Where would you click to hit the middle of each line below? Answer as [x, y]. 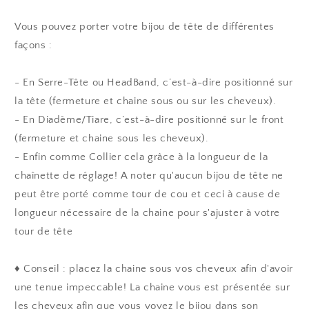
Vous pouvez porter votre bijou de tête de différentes [144, 26]
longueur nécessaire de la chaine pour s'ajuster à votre [148, 212]
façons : [33, 45]
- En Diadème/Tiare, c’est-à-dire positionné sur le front [149, 119]
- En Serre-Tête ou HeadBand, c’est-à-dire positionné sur [154, 82]
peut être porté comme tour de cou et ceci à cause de [148, 194]
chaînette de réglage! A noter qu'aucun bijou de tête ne [149, 175]
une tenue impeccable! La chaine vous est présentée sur [152, 287]
